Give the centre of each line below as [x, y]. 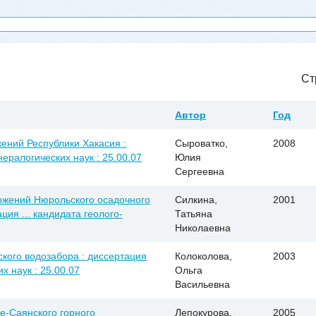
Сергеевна [200, 172]
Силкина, [196, 200]
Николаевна [203, 228]
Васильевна [202, 285]
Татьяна [194, 214]
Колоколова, [203, 256]
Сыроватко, [201, 144]
